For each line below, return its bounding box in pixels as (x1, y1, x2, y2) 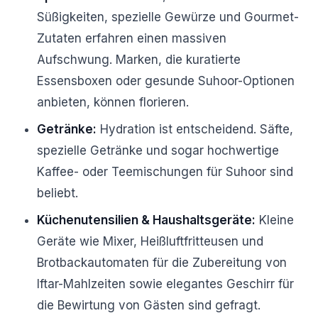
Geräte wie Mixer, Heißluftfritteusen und (37, 234, 263, 248)
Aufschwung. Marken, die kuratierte (37, 53, 241, 67)
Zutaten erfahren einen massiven (37, 31, 226, 45)
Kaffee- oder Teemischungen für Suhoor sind (37, 165, 293, 179)
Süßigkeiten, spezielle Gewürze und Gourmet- (37, 10, 299, 24)
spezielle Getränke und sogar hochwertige (37, 143, 279, 158)
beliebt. (37, 186, 78, 200)
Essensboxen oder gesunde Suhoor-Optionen (37, 74, 295, 88)
